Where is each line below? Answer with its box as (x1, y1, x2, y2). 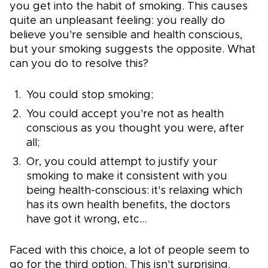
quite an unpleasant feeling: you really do (10, 16, 225, 27)
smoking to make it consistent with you (26, 171, 227, 182)
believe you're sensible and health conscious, (10, 30, 242, 41)
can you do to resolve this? (10, 59, 148, 70)
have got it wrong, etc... (26, 214, 147, 226)
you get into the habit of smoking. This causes (10, 1, 248, 13)
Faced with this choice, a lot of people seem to (10, 245, 249, 257)
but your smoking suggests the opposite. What (10, 44, 255, 56)
